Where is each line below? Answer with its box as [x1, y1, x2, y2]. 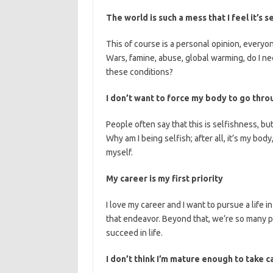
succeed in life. [105, 228, 163, 238]
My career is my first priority [105, 174, 223, 183]
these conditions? [105, 67, 173, 77]
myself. [105, 147, 133, 157]
